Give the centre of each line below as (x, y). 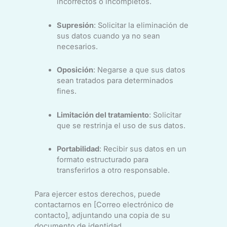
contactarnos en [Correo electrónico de (104, 204)
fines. (66, 91)
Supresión (75, 25)
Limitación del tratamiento (103, 115)
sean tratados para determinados (115, 81)
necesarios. (77, 46)
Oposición (75, 70)
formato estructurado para (102, 160)
